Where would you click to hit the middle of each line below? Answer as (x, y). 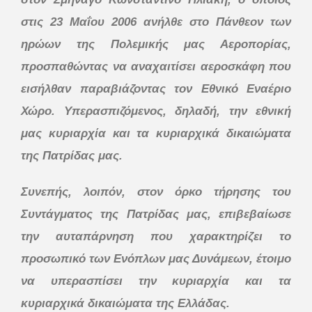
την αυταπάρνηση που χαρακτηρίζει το (156, 236)
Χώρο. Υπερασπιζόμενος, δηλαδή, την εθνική (156, 111)
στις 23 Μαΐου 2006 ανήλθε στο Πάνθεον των (156, 22)
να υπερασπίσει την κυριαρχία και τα (156, 281)
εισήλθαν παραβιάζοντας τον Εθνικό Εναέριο (156, 88)
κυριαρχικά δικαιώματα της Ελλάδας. (125, 303)
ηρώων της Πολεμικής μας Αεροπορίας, (156, 44)
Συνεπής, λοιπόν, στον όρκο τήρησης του (156, 192)
